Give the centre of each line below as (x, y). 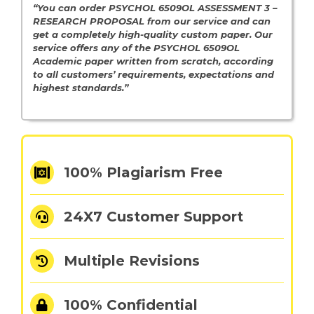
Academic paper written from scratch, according (153, 61)
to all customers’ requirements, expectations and (153, 75)
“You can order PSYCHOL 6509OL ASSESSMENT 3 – (155, 8)
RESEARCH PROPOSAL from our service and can (151, 21)
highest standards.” (84, 88)
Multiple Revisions (131, 261)
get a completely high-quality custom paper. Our (152, 35)
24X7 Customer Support (153, 217)
